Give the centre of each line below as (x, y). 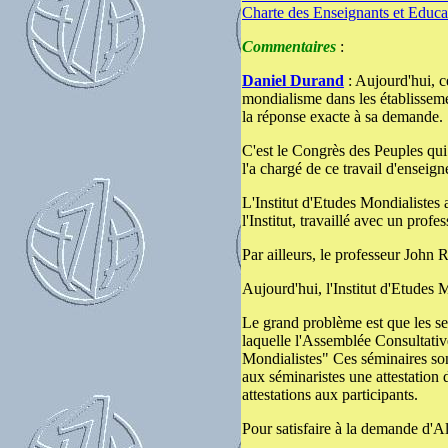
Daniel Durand (293, 80)
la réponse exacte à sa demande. (342, 116)
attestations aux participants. (330, 394)
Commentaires (289, 46)
